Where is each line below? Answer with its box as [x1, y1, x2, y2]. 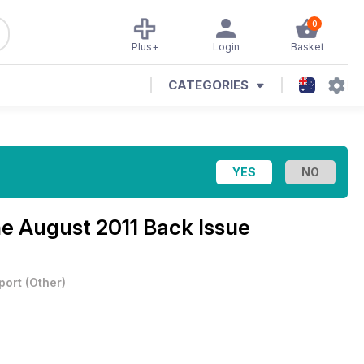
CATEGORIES [168, 77, 249, 93]
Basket [290, 41, 324, 53]
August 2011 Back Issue [19, 214, 250, 240]
